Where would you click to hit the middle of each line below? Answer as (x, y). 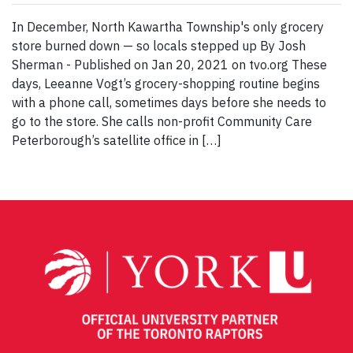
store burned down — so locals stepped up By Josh (159, 46)
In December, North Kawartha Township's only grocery (168, 27)
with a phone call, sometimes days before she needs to (169, 103)
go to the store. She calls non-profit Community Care (162, 122)
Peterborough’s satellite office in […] (117, 141)
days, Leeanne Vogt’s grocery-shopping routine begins (166, 84)
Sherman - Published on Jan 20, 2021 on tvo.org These (169, 65)
